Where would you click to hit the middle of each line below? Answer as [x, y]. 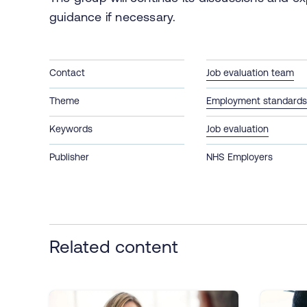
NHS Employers [240, 157]
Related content [114, 246]
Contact [67, 72]
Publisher [69, 157]
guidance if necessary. [114, 16]
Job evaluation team [250, 72]
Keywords [71, 128]
